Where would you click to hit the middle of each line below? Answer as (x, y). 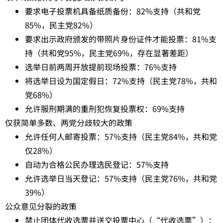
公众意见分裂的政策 (41, 206)
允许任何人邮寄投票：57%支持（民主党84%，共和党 (121, 136)
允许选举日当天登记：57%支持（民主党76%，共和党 (121, 178)
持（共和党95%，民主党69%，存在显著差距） (109, 53)
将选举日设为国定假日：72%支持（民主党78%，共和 (121, 80)
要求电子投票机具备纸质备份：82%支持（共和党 (113, 11)
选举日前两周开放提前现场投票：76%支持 (101, 66)
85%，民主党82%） (61, 25)
